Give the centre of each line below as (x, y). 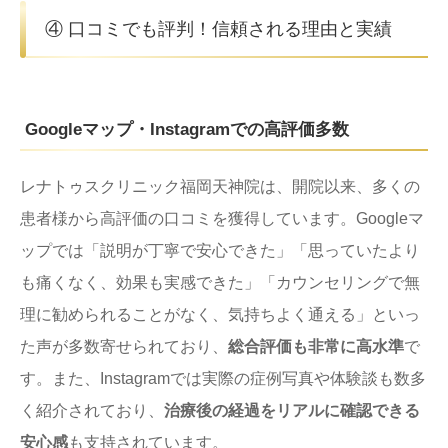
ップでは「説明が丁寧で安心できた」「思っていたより (220, 250)
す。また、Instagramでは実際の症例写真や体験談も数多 (223, 378)
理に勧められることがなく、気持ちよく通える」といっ (220, 314)
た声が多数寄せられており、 (124, 346)
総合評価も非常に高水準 (316, 346)
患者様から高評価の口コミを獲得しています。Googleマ (222, 218)
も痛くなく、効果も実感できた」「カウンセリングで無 (220, 282)
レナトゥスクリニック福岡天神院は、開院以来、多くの (220, 186)
